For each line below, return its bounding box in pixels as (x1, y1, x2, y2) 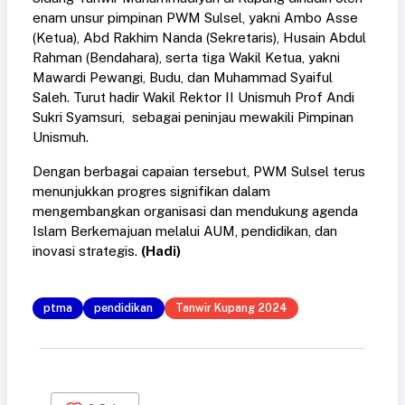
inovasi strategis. (33, 242, 141, 259)
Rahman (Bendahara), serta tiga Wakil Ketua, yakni (33, 49, 340, 65)
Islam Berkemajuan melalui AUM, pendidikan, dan (33, 222, 337, 239)
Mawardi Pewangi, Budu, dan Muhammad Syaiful (33, 69, 333, 85)
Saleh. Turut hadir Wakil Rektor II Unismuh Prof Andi (33, 89, 354, 105)
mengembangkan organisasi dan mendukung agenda (33, 202, 358, 219)
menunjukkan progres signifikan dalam (33, 183, 270, 199)
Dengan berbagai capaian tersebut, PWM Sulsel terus (33, 163, 365, 179)
